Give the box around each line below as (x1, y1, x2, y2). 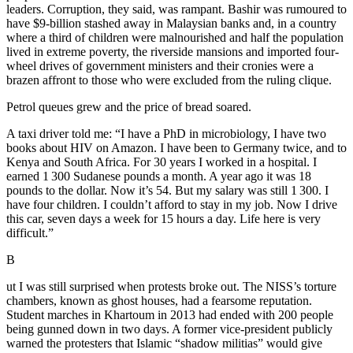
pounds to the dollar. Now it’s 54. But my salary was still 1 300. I (6, 184, 329, 198)
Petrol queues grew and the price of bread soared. (6, 100, 251, 114)
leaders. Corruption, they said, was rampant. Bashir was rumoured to (6, 2, 347, 17)
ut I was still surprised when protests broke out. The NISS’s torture (6, 280, 336, 294)
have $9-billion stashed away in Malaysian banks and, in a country (6, 17, 336, 31)
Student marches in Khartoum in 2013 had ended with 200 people (6, 308, 333, 322)
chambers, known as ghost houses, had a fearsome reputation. (6, 294, 312, 308)
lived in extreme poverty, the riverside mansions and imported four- (6, 45, 339, 59)
